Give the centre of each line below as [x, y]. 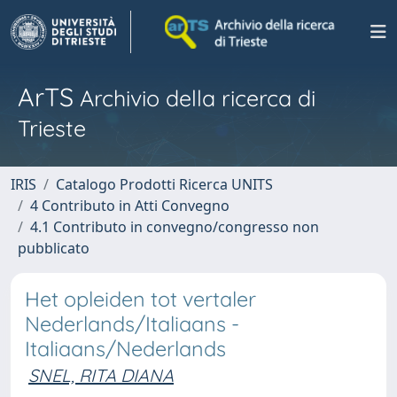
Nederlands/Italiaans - [132, 324]
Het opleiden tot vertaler [140, 299]
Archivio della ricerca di [195, 98]
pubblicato [54, 248]
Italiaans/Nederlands [125, 349]
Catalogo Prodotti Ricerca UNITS [164, 184]
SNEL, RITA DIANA [101, 375]
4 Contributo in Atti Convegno [130, 206]
